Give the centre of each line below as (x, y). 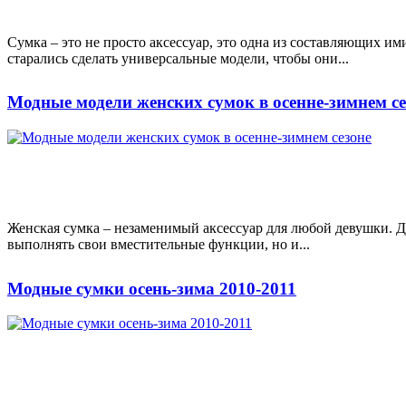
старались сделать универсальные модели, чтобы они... (178, 58)
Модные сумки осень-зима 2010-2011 (152, 288)
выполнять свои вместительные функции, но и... (159, 244)
